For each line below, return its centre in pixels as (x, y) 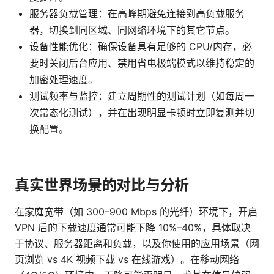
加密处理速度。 (64, 80)
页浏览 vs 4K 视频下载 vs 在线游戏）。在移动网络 (127, 260)
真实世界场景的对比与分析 (102, 185)
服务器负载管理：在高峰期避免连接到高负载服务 (137, 14)
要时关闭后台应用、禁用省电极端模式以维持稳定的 (142, 63)
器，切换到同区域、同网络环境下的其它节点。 (132, 30)
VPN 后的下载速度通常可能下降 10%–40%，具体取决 (133, 228)
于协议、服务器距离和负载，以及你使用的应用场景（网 (137, 244)
